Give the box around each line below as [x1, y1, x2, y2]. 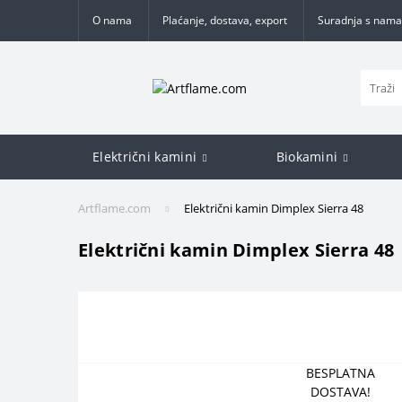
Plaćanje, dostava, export [162, 13, 287, 28]
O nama [92, 13, 132, 28]
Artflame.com [78, 200, 151, 216]
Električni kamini [92, 148, 197, 165]
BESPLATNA [305, 364, 375, 381]
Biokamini [275, 148, 338, 165]
